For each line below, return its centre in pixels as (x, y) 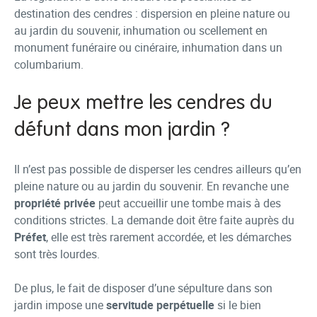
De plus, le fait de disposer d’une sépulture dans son (143, 288)
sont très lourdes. (57, 254)
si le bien (238, 305)
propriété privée (55, 203)
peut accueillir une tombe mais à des (188, 203)
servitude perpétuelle (160, 305)
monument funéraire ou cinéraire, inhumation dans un (148, 47)
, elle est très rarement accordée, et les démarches (169, 237)
